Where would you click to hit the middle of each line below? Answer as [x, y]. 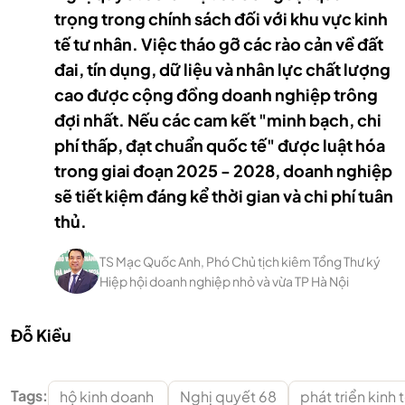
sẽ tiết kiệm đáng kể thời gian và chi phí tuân [224, 196]
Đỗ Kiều [41, 335]
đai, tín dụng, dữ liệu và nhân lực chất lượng [222, 69]
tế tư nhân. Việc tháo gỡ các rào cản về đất [219, 44]
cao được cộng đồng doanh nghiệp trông [216, 94]
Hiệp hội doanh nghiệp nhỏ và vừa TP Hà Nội [224, 281]
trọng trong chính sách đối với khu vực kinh [221, 19]
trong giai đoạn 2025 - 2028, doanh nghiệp [223, 170]
